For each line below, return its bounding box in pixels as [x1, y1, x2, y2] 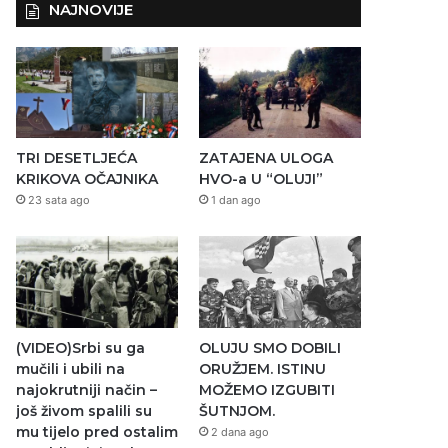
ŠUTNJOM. [198, 401, 275, 420]
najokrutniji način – [16, 380, 158, 399]
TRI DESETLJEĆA [16, 149, 138, 168]
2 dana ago [210, 424, 269, 439]
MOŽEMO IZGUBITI [198, 380, 335, 399]
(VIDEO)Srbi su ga [16, 338, 146, 357]
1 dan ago [210, 193, 261, 208]
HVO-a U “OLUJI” [198, 170, 323, 189]
